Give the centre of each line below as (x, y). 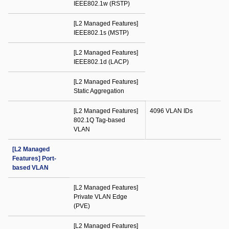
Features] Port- (34, 158)
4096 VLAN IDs (171, 111)
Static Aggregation (99, 91)
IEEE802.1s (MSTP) (101, 33)
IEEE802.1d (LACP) (101, 62)
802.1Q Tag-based (99, 120)
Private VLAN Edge (100, 197)
